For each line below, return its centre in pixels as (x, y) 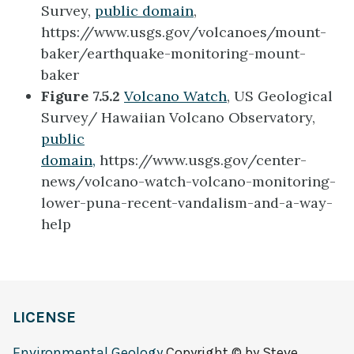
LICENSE (44, 318)
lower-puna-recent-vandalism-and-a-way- (187, 203)
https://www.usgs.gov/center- (201, 160)
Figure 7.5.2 (83, 96)
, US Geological (280, 96)
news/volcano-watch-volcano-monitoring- (188, 182)
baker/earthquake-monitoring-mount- (173, 54)
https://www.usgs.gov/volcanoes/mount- (184, 32)
